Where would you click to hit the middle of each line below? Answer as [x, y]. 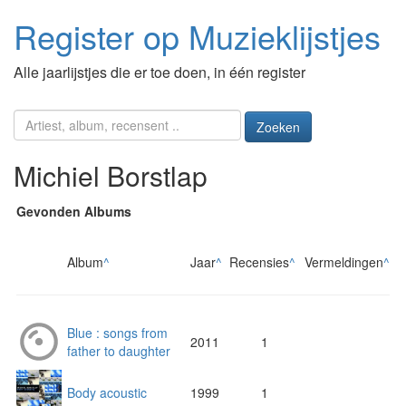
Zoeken [278, 127]
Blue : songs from [117, 333]
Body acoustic [107, 393]
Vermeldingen [344, 262]
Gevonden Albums [74, 212]
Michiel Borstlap [111, 176]
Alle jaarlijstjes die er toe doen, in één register [159, 72]
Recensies [259, 262]
